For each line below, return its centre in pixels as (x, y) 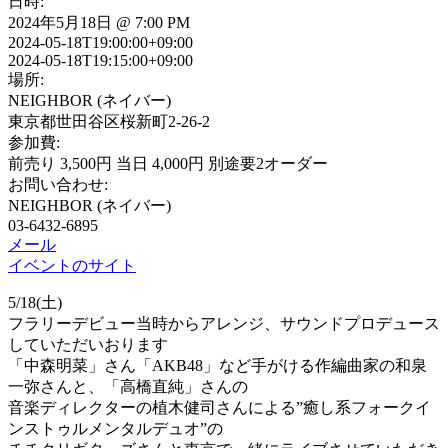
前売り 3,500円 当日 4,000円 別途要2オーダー (168, 163)
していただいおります (88, 344)
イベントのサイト (72, 265)
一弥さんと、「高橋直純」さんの (128, 386)
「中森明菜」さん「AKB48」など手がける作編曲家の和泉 (217, 365)
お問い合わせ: (58, 184)
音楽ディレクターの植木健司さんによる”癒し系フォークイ (219, 407)
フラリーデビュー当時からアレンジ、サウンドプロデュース (224, 323)
